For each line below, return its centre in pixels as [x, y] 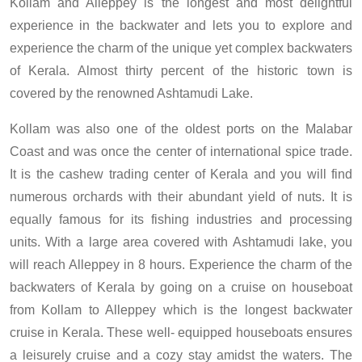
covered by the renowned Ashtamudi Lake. [131, 94]
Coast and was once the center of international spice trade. [181, 152]
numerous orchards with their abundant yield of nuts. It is [181, 197]
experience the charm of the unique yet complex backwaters [181, 48]
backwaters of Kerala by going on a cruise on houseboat [181, 288]
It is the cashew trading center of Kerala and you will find [181, 175]
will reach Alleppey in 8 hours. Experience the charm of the [181, 265]
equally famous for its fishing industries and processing [181, 220]
